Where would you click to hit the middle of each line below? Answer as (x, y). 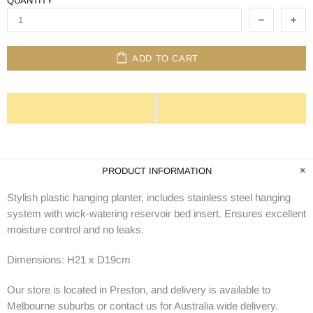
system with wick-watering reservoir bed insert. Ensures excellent (156, 213)
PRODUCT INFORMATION (156, 171)
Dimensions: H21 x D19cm (69, 260)
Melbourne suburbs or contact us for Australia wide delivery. (143, 306)
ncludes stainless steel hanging (220, 197)
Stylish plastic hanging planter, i (78, 197)
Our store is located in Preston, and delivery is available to (139, 290)
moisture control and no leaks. (75, 230)
